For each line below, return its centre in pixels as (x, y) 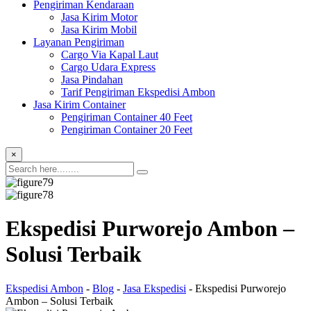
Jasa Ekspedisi (154, 288)
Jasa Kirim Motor (99, 17)
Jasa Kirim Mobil (99, 30)
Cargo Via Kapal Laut (110, 54)
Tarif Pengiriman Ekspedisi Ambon (138, 92)
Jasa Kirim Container (79, 104)
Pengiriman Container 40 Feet (127, 117)
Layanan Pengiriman (79, 42)
